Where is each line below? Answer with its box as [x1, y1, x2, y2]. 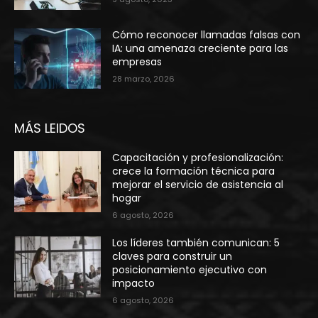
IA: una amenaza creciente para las [112, 40, 289, 55]
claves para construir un [112, 249, 233, 264]
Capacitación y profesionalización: [112, 150, 284, 165]
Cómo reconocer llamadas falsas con [112, 27, 301, 42]
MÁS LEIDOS [14, 119, 85, 138]
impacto [112, 276, 155, 291]
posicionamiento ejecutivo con [112, 263, 268, 278]
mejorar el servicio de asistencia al [112, 177, 284, 192]
